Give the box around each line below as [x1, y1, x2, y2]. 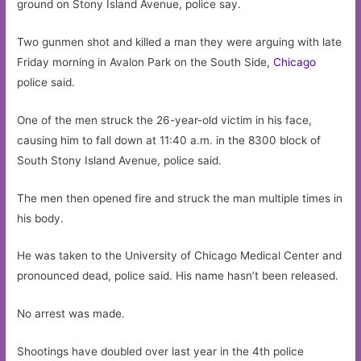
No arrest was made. [17, 307, 126, 321]
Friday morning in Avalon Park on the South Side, [17, 55, 274, 68]
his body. [17, 211, 64, 225]
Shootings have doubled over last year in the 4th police [17, 345, 305, 359]
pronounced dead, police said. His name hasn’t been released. [17, 269, 339, 283]
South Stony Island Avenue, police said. [17, 153, 222, 167]
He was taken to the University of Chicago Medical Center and [17, 249, 342, 263]
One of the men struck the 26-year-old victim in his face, [17, 113, 313, 127]
